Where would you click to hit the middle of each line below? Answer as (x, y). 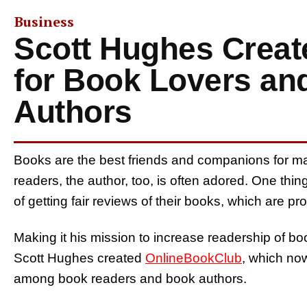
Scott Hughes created (79, 258)
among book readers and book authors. (130, 278)
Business (44, 21)
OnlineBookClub (194, 258)
